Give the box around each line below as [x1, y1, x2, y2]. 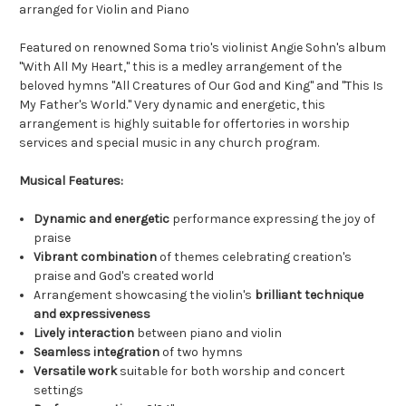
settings [34, 382, 84, 399]
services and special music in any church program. [19, 135, 319, 151]
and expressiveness [34, 306, 151, 323]
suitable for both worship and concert [117, 363, 346, 380]
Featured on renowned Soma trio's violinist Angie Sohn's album [19, 40, 386, 56]
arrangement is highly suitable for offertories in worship [19, 116, 350, 132]
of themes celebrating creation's [157, 249, 353, 266]
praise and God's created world [34, 268, 215, 285]
